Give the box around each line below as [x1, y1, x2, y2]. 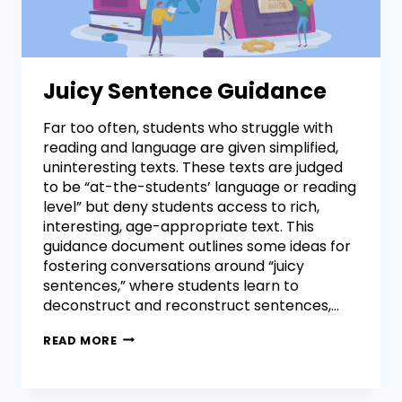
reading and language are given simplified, [43, 136, 338, 158]
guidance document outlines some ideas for [43, 235, 351, 257]
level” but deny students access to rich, [43, 196, 319, 217]
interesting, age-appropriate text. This [43, 215, 314, 237]
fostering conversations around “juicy [43, 255, 304, 276]
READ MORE [43, 332, 118, 348]
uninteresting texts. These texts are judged [43, 156, 343, 178]
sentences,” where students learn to [43, 275, 299, 296]
